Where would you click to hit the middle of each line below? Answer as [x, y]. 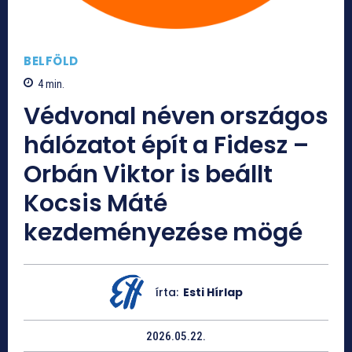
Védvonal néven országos [176, 117]
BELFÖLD [51, 61]
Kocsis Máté [95, 204]
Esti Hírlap [213, 293]
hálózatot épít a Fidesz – [166, 146]
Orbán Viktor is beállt [148, 175]
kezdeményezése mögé [163, 233]
